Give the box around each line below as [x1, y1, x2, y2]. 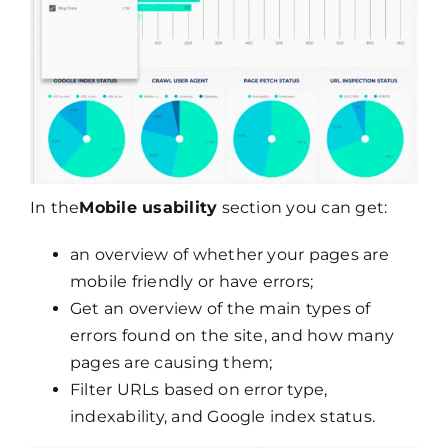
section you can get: [217, 198, 388, 218]
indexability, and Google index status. [69, 407, 376, 427]
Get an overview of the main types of [69, 299, 371, 319]
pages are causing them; [69, 353, 273, 373]
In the [29, 198, 80, 218]
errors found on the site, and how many [69, 326, 395, 346]
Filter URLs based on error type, [69, 380, 328, 400]
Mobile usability [79, 198, 218, 218]
